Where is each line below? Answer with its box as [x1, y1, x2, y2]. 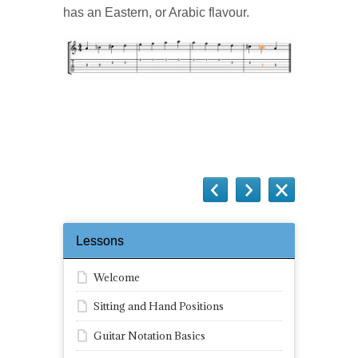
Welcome [93, 269, 140, 284]
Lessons [76, 233, 124, 248]
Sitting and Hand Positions [93, 299, 224, 314]
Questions [63, 112, 128, 129]
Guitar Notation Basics [93, 328, 205, 343]
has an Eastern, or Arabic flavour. [63, 6, 249, 20]
